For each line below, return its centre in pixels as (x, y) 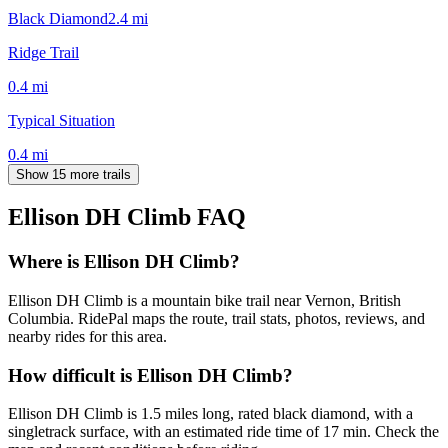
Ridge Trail (43, 52)
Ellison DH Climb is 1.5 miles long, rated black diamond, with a (210, 414)
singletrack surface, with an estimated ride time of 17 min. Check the (223, 432)
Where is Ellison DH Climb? (124, 262)
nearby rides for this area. (87, 337)
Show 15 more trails (73, 174)
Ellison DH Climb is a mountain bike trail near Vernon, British (204, 301)
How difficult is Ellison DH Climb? (150, 375)
